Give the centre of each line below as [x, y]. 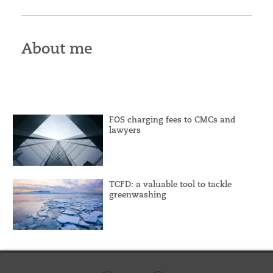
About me [57, 48]
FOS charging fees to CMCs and [172, 120]
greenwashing [137, 194]
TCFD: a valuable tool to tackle [170, 184]
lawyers [125, 130]
